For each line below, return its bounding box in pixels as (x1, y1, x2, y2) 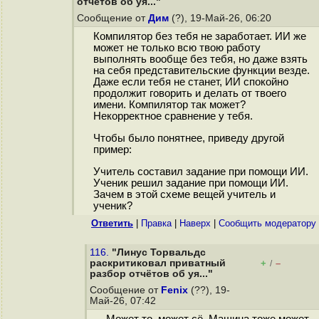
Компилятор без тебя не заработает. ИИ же (93, 31, 306, 43)
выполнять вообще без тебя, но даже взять (93, 53, 308, 66)
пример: (93, 144, 132, 156)
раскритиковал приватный (90, 258, 226, 268)
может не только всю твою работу (93, 42, 261, 54)
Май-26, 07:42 (90, 296, 159, 306)
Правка (141, 218, 172, 229)
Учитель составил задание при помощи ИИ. (93, 165, 308, 177)
